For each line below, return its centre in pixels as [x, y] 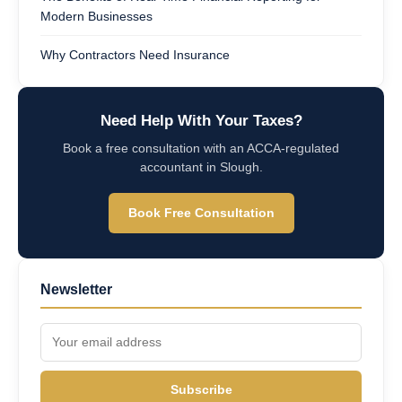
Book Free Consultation [201, 212]
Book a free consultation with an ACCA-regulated [201, 148]
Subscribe [201, 389]
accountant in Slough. [201, 167]
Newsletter [76, 289]
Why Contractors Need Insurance [135, 54]
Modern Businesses [96, 16]
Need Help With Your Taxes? [201, 120]
